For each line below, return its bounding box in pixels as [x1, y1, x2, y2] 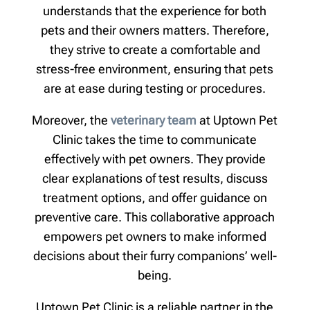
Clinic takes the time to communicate [53, 131, 257, 147]
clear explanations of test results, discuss [42, 170, 268, 185]
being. [138, 267, 172, 282]
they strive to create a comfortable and [49, 42, 260, 57]
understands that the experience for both [43, 3, 267, 18]
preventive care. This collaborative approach [35, 209, 275, 224]
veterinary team [111, 112, 197, 127]
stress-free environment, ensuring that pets [36, 61, 274, 76]
